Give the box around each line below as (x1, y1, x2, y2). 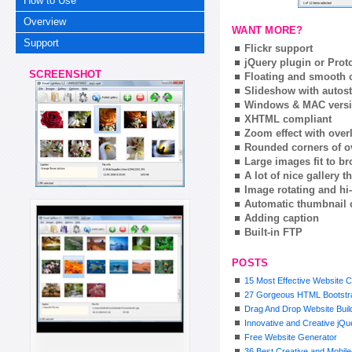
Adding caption (244, 211, 319, 224)
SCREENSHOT (16, 68, 102, 81)
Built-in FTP (244, 225, 302, 238)
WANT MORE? (232, 24, 303, 37)
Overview (24, 15, 67, 27)
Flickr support (244, 42, 313, 54)
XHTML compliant (244, 112, 332, 125)
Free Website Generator (244, 332, 337, 343)
